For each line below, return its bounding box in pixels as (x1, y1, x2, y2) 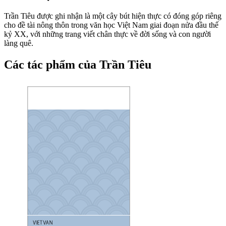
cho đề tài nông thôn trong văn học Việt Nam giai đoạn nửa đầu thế (4, 21, 218, 30)
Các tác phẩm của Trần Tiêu (4, 58, 151, 72)
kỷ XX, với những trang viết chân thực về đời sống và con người (4, 30, 211, 39)
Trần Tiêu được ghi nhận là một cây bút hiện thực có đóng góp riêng (4, 12, 221, 21)
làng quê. (4, 39, 33, 48)
